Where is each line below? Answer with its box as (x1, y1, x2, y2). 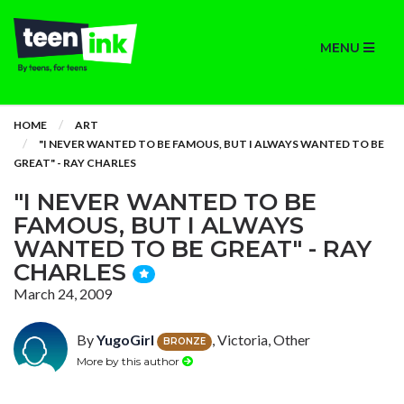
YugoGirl (96, 331, 154, 348)
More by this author (77, 353, 182, 368)
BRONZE (163, 335, 206, 347)
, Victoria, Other (212, 331, 310, 348)
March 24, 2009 (14, 285, 112, 302)
